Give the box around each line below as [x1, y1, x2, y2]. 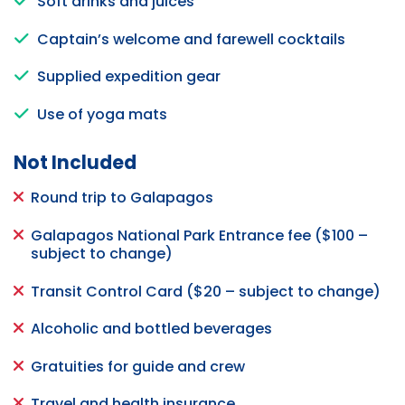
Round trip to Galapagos [31, 187, 213, 209]
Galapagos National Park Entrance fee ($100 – [31, 225, 368, 247]
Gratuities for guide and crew [31, 355, 245, 377]
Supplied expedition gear [37, 66, 221, 88]
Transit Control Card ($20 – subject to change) [31, 280, 381, 302]
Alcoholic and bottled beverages [31, 318, 272, 340]
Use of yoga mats [37, 103, 167, 125]
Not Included [14, 149, 137, 175]
